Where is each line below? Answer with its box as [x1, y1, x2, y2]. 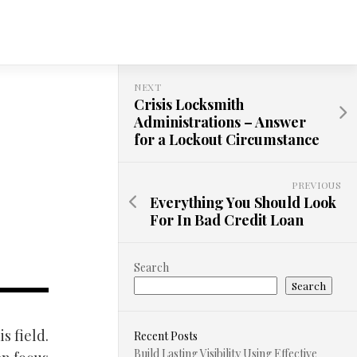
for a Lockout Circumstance [134, 130, 320, 149]
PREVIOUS [292, 178, 341, 191]
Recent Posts [134, 328, 198, 343]
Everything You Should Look [150, 193, 336, 212]
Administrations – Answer [134, 112, 306, 131]
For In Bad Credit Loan [150, 210, 304, 229]
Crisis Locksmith [134, 95, 244, 114]
